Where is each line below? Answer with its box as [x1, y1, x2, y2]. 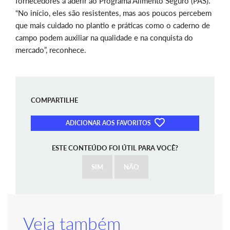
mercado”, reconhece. [15, 45, 86, 54]
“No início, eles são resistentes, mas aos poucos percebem [15, 8, 212, 17]
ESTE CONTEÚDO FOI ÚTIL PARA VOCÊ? [52, 143, 178, 152]
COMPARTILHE [31, 95, 78, 104]
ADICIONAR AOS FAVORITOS [66, 119, 152, 127]
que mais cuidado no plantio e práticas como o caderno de [15, 20, 210, 30]
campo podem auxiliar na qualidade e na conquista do [15, 32, 193, 42]
